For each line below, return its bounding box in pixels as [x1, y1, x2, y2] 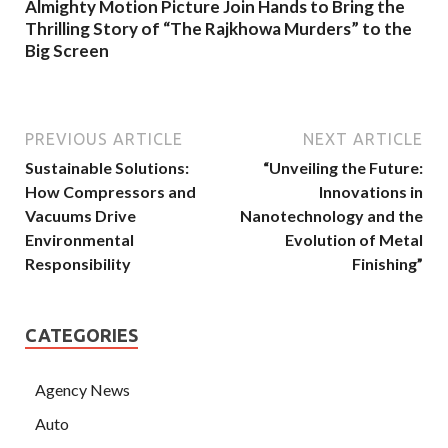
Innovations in [319, 181, 423, 201]
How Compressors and [25, 181, 196, 201]
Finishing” [352, 253, 423, 273]
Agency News [35, 379, 130, 399]
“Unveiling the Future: [263, 157, 423, 177]
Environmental [25, 229, 134, 249]
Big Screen [25, 40, 109, 62]
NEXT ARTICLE [303, 129, 423, 148]
